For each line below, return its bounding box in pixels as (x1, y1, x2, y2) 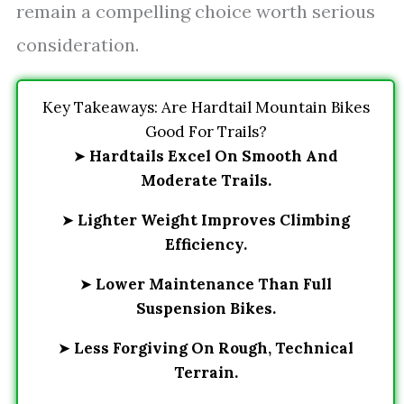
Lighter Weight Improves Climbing (78, 210, 350, 230)
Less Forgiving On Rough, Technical (74, 338, 353, 358)
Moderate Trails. (140, 170, 271, 190)
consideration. (16, 33, 139, 56)
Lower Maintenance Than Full (96, 274, 332, 294)
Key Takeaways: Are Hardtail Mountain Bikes (41, 97, 370, 117)
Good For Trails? (144, 122, 267, 142)
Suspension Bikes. (135, 298, 276, 318)
